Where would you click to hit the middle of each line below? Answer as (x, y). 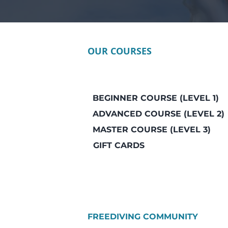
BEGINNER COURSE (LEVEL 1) (156, 98)
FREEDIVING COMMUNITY (143, 217)
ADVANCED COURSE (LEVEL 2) (159, 114)
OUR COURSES (120, 51)
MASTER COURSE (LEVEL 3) (152, 130)
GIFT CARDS (119, 145)
